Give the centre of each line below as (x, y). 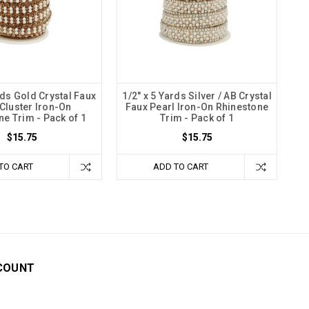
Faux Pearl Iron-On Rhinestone (197, 107)
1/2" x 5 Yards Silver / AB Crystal (197, 96)
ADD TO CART (181, 166)
